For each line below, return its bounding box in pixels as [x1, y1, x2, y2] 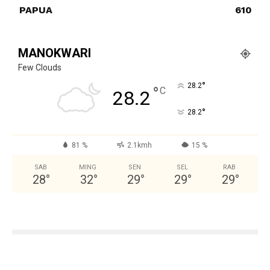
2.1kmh [127, 141, 152, 150]
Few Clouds [18, 63, 61, 73]
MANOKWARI [18, 46, 91, 61]
